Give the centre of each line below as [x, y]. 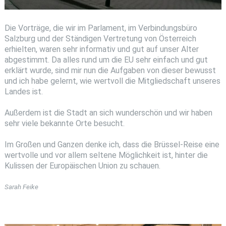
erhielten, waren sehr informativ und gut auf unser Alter [101, 49]
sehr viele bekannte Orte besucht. [64, 123]
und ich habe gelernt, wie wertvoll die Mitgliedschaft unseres [112, 81]
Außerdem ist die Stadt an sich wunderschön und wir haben [108, 112]
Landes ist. [23, 92]
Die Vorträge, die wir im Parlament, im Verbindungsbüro [101, 28]
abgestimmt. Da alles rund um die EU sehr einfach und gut [106, 60]
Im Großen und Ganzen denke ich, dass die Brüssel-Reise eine [112, 144]
